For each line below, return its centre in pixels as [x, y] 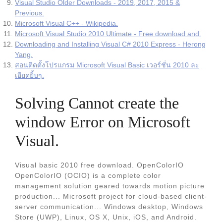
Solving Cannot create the [97, 103]
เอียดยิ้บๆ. [29, 75]
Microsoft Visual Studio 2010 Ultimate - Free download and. [108, 34]
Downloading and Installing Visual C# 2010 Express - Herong [110, 44]
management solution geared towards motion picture [110, 186]
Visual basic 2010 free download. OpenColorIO [99, 165]
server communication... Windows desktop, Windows [109, 207]
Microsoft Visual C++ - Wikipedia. [66, 23]
